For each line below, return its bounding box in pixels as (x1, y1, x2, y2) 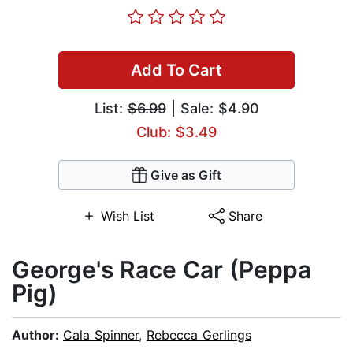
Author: (12, 327, 63, 344)
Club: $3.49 (136, 124, 217, 141)
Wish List (100, 208, 154, 225)
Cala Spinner (63, 327, 139, 344)
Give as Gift (150, 167, 221, 184)
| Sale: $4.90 (165, 100, 259, 117)
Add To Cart (131, 61, 222, 80)
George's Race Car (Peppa (12, 255, 311, 284)
